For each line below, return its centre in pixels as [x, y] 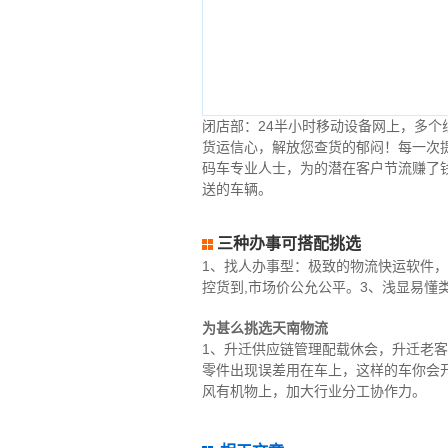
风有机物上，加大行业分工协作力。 [313, 391]
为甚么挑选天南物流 [264, 328]
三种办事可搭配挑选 [288, 243]
